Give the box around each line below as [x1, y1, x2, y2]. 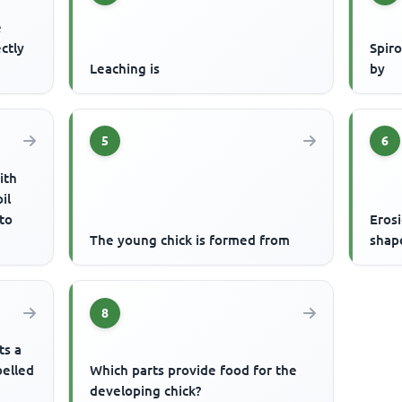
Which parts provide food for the [90, 363, 298, 379]
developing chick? [90, 383, 202, 399]
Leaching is [90, 60, 161, 76]
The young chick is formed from [90, 232, 291, 249]
